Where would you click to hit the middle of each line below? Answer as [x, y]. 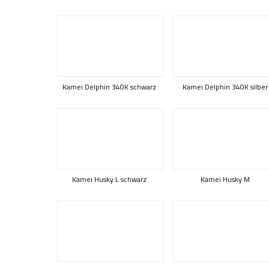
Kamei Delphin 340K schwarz [109, 87]
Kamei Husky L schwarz [109, 179]
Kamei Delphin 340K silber [225, 87]
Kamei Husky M [225, 179]
